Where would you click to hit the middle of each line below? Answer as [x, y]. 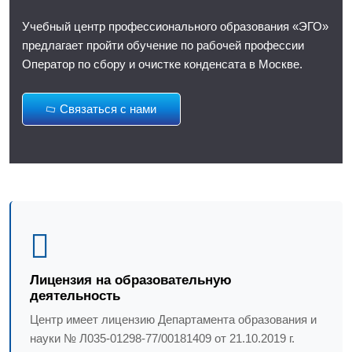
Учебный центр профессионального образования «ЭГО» [175, 26]
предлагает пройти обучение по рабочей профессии [163, 45]
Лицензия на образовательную [130, 280]
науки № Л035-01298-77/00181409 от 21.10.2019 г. [162, 338]
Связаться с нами [108, 109]
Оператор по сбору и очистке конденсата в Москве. [162, 64]
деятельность [75, 295]
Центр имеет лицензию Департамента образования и [173, 319]
